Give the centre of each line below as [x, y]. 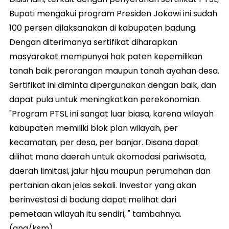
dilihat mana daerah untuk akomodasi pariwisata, [108, 156]
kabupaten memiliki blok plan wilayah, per [94, 128]
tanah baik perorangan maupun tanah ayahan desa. [114, 71]
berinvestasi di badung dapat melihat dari [93, 199]
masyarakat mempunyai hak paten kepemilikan [106, 56]
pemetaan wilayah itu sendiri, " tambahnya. [95, 214]
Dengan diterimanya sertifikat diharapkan [93, 42]
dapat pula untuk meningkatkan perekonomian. [105, 99]
